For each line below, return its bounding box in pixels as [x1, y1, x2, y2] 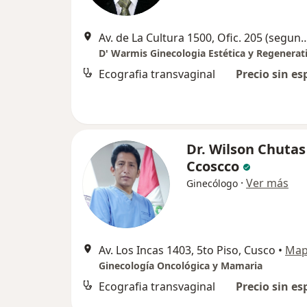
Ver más [246, 175, 288, 191]
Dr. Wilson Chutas [186, 140, 306, 158]
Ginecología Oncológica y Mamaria [99, 259, 262, 272]
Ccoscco [186, 157, 239, 175]
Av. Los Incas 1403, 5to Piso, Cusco [99, 243, 275, 258]
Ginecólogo [186, 177, 238, 190]
